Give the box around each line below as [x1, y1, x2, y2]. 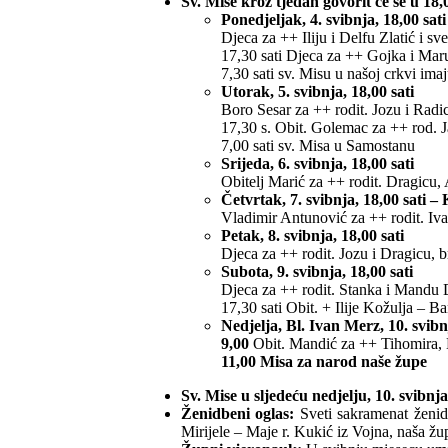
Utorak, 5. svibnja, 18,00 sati [220, 83, 414, 101]
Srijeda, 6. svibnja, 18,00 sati [220, 155, 414, 173]
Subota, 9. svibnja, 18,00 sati [220, 263, 413, 281]
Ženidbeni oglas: [180, 405, 295, 423]
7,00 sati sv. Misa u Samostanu [220, 137, 415, 155]
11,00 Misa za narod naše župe [220, 353, 427, 371]
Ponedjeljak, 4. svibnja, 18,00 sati [220, 11, 446, 29]
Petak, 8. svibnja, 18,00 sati [220, 227, 404, 245]
